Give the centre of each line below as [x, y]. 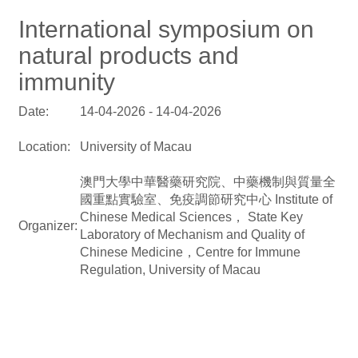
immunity [66, 82]
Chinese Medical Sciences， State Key [191, 217]
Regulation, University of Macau [170, 270]
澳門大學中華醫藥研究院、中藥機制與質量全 [207, 182]
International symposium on [166, 29]
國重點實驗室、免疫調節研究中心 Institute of [206, 199]
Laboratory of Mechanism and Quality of [192, 235]
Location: [44, 147]
